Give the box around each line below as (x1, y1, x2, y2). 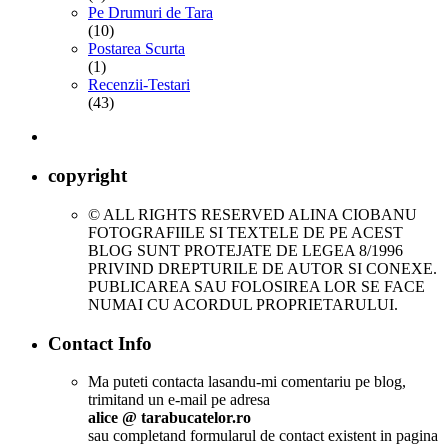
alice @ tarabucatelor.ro (88, 409, 251, 427)
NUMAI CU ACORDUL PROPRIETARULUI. (88, 295, 398, 313)
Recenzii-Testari (88, 76, 190, 94)
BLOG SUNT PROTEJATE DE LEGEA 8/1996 (88, 241, 403, 259)
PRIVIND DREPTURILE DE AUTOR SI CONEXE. (88, 259, 437, 277)
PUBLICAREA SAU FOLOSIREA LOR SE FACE (88, 277, 425, 295)
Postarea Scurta (88, 40, 185, 58)
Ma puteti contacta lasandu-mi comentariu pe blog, (88, 373, 406, 391)
